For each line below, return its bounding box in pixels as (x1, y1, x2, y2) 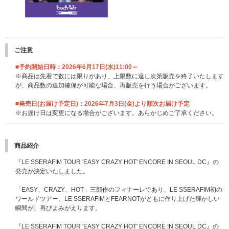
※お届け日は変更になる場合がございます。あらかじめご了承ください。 (15, 109, 218, 117)
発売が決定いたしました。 (15, 168, 89, 175)
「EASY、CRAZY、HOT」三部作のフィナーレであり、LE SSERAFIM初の (15, 186, 222, 194)
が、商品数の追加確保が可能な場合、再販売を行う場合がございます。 (15, 81, 212, 89)
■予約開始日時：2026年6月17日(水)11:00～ (15, 63, 138, 71)
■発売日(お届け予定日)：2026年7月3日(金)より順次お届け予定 (15, 100, 190, 107)
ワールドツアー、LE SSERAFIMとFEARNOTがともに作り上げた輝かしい (15, 195, 220, 203)
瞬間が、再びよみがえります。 (15, 204, 101, 212)
